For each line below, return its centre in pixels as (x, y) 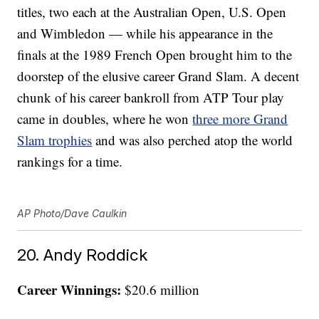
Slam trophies (55, 140)
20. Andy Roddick (83, 255)
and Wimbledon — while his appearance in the (145, 33)
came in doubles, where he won (105, 119)
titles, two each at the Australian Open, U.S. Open (152, 12)
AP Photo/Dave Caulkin (72, 214)
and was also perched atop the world (193, 140)
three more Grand (240, 119)
